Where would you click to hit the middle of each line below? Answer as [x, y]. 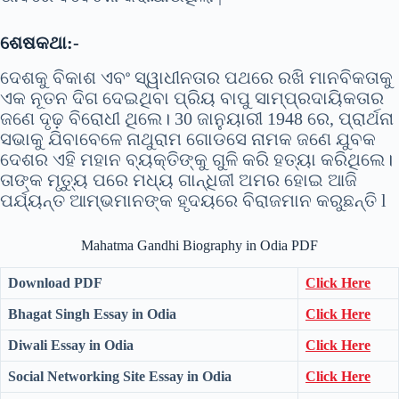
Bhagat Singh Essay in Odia [92, 314]
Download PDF [55, 283]
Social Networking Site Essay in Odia [120, 377]
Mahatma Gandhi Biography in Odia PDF [199, 246]
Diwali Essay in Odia [71, 346]
